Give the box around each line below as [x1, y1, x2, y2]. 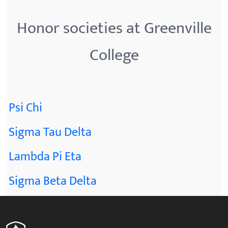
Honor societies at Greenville [16, 15, 212, 42]
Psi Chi [9, 98, 42, 118]
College [89, 42, 139, 69]
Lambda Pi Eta [9, 147, 81, 167]
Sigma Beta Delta [9, 171, 97, 191]
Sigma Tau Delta [9, 122, 92, 142]
